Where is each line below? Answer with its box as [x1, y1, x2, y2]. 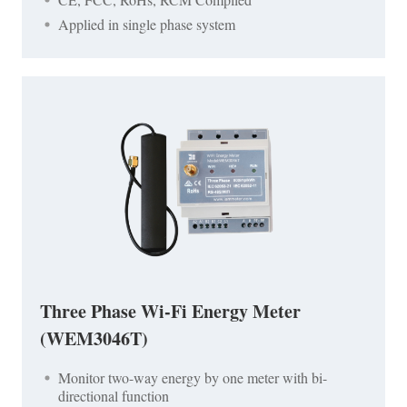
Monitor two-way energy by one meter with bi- [58, 368, 327, 388]
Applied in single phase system [58, 15, 235, 35]
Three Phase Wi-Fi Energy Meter [40, 298, 301, 325]
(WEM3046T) [40, 325, 148, 352]
